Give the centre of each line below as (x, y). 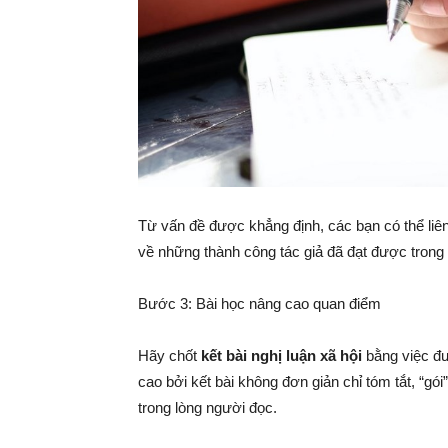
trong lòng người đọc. (207, 408)
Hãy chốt (169, 356)
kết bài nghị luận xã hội (281, 356)
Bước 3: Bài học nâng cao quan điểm (259, 304)
